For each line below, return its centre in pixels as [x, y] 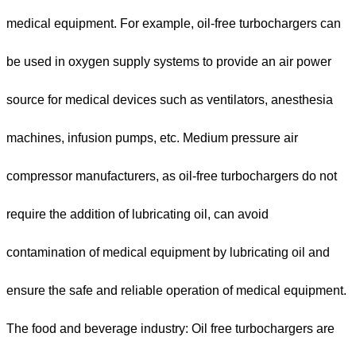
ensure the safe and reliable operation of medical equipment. [176, 291]
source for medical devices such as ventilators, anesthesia [170, 100]
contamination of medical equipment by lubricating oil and [168, 253]
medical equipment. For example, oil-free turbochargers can [174, 24]
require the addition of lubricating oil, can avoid [137, 215]
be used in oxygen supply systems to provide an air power [169, 62]
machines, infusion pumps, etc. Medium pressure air [152, 138]
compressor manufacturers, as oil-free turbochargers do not [172, 176]
